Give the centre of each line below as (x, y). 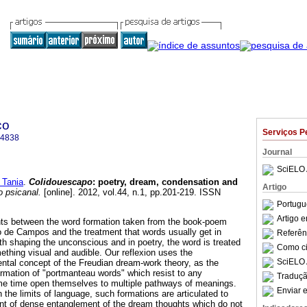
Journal (277, 152)
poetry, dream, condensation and (168, 182)
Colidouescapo (61, 182)
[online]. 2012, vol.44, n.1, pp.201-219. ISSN (131, 193)
